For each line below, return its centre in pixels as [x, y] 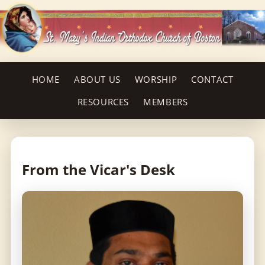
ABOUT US [97, 80]
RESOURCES [103, 102]
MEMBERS [166, 102]
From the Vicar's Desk [98, 170]
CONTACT [212, 80]
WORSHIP [156, 80]
